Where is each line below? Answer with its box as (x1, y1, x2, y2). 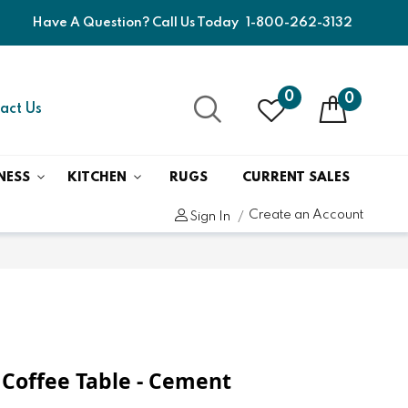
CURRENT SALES (241, 170, 350, 184)
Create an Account (249, 208, 364, 221)
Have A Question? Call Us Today (32, 16, 242, 29)
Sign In (189, 209, 231, 223)
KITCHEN (67, 170, 127, 184)
